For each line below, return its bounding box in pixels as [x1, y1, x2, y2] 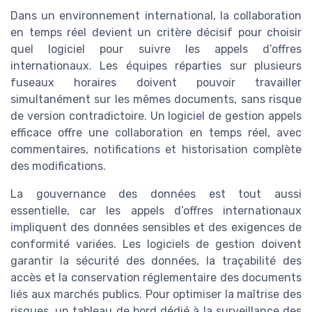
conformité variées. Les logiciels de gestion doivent [10, 237, 302, 251]
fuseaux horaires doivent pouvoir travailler [10, 75, 302, 89]
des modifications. [10, 159, 106, 173]
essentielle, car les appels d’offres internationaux [10, 203, 302, 217]
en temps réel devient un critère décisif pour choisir [10, 25, 302, 39]
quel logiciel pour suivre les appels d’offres [10, 42, 302, 56]
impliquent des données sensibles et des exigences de [10, 220, 302, 234]
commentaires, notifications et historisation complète [10, 142, 302, 156]
